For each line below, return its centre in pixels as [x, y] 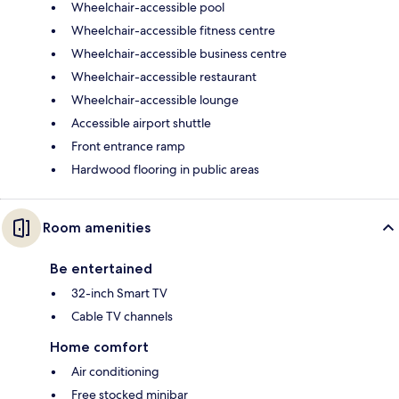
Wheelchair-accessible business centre [179, 53]
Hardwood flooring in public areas [165, 169]
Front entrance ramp [128, 146]
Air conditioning [115, 371]
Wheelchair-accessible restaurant [164, 76]
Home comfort [99, 346]
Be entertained [101, 268]
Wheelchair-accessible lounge [155, 99]
